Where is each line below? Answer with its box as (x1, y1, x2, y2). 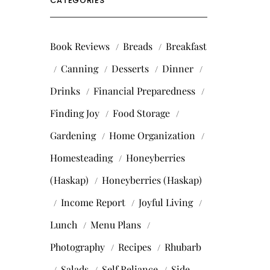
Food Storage (112, 106, 170, 119)
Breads (122, 39, 152, 52)
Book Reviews (49, 39, 110, 52)
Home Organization (108, 128, 195, 142)
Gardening (49, 128, 96, 142)
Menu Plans (90, 218, 141, 231)
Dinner (162, 61, 193, 75)
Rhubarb (164, 240, 201, 253)
